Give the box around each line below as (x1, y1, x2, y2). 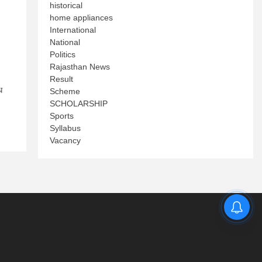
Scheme (50, 87, 81, 96)
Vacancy (50, 136, 81, 145)
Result (50, 74, 74, 84)
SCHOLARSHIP (50, 99, 108, 108)
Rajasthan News (50, 62, 111, 71)
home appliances (50, 13, 113, 22)
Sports (50, 111, 74, 120)
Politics (50, 50, 76, 59)
